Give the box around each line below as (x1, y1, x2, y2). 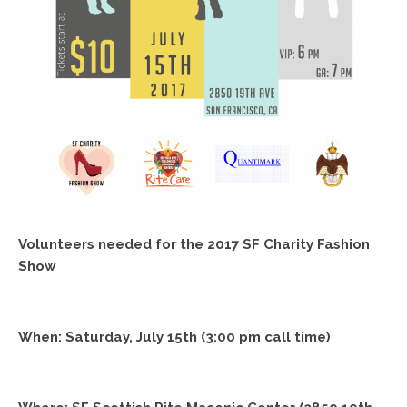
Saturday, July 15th (65, 329, 197, 346)
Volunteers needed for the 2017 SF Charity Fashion (18, 236, 370, 253)
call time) (261, 329, 331, 346)
